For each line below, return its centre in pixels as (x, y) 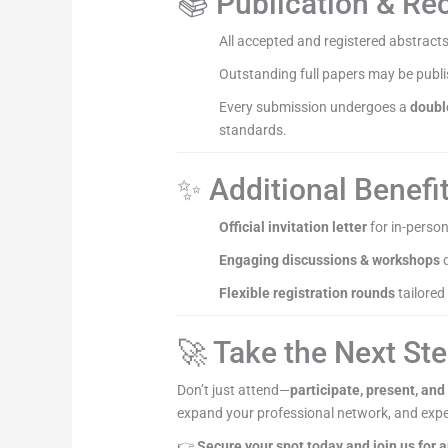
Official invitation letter (293, 227)
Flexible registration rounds (307, 293)
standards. (253, 130)
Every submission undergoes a (315, 107)
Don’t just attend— (234, 390)
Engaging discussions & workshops (330, 260)
